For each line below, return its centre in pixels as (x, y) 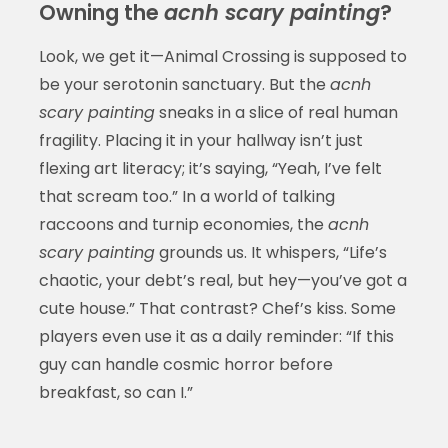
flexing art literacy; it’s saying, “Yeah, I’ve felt (210, 168)
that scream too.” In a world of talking (186, 196)
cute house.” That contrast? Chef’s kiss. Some (217, 308)
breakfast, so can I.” (115, 392)
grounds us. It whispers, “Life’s (270, 252)
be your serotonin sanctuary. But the (184, 84)
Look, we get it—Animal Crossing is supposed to (222, 56)
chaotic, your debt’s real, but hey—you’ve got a (222, 280)
